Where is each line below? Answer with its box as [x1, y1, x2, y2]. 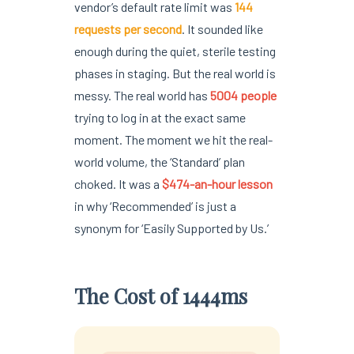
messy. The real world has [73, 87, 210, 103]
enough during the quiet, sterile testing [73, 43, 276, 58]
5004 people [209, 87, 277, 103]
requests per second [73, 21, 182, 36]
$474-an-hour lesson [161, 175, 273, 191]
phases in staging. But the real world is [73, 65, 276, 81]
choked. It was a [73, 175, 162, 191]
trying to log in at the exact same [73, 109, 246, 125]
